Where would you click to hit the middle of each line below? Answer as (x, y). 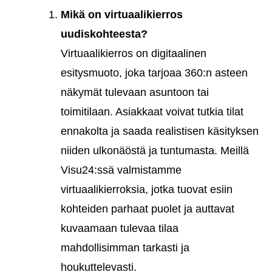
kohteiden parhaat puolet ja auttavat (148, 209)
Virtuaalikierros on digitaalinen (134, 53)
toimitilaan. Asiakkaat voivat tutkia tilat (152, 111)
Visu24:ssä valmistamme (121, 170)
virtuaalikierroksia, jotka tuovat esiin (147, 189)
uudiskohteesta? (104, 34)
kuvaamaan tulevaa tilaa (120, 228)
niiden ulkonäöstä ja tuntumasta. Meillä (155, 150)
